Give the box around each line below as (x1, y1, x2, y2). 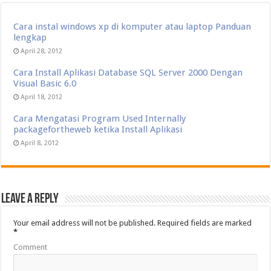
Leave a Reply (1, 192, 59, 206)
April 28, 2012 (21, 47, 63, 55)
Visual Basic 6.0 (13, 78, 77, 89)
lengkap (13, 32, 47, 43)
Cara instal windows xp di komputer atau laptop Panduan (13, 21, 252, 32)
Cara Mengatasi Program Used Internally (13, 113, 186, 124)
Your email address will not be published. (13, 218, 156, 227)
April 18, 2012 (21, 93, 63, 101)
